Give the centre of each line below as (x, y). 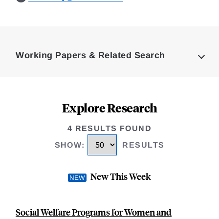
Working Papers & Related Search (90, 55)
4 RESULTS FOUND (109, 128)
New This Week (121, 176)
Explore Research (109, 108)
